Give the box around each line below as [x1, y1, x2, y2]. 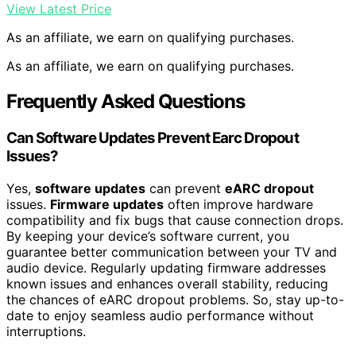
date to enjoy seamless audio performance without [6, 307, 314, 323]
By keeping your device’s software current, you [6, 227, 289, 244]
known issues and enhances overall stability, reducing [6, 275, 328, 292]
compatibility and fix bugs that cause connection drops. [6, 211, 343, 228]
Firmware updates [50, 195, 164, 212]
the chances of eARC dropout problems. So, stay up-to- [6, 291, 344, 308]
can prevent [145, 180, 225, 196]
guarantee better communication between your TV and [6, 243, 337, 260]
